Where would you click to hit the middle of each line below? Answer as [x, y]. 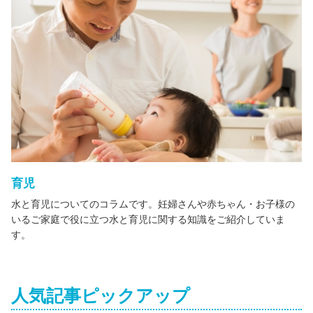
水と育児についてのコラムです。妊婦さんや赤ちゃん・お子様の [153, 204]
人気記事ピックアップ [101, 295]
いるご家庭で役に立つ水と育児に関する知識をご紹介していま [148, 219]
